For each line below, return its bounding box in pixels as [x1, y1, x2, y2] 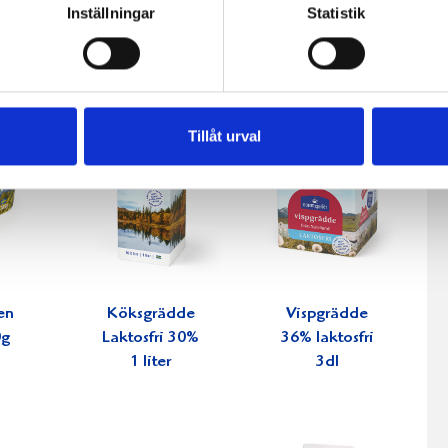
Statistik [307, 4, 365, 22]
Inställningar [66, 4, 156, 22]
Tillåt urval [187, 127, 261, 145]
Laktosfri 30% [102, 330, 200, 348]
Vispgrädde [286, 306, 369, 324]
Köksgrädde [106, 306, 195, 324]
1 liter [130, 354, 172, 372]
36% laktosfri [280, 330, 374, 348]
